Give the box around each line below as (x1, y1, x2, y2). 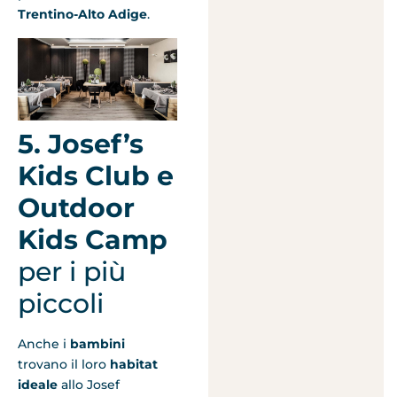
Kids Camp (18, 222, 167, 256)
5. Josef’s (18, 127, 144, 160)
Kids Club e (18, 159, 174, 192)
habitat (110, 355, 158, 372)
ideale (18, 376, 58, 393)
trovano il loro (18, 355, 110, 372)
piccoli (18, 286, 104, 320)
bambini (70, 335, 125, 352)
